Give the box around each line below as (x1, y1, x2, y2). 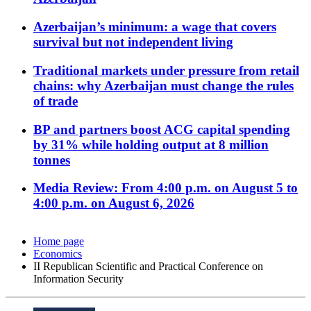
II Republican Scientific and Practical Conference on (33, 260, 263, 273)
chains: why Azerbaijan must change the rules (33, 78, 294, 93)
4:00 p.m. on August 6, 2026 (33, 196, 194, 211)
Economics (33, 248, 82, 260)
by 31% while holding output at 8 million (33, 137, 269, 152)
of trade (33, 93, 78, 108)
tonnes (33, 152, 70, 167)
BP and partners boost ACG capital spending (33, 121, 290, 137)
